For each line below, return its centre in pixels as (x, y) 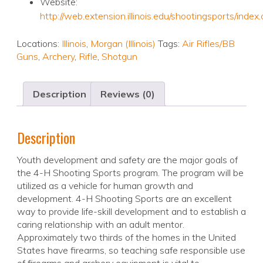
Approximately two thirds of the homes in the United (127, 237)
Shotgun (119, 57)
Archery (58, 57)
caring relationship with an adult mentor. (101, 225)
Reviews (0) (128, 94)
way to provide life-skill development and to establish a (131, 212)
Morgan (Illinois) (123, 44)
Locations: (39, 44)
